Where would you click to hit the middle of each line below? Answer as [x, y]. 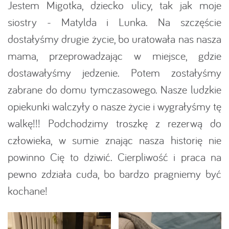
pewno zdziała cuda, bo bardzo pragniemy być [114, 174]
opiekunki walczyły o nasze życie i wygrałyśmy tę [114, 106]
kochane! [28, 191]
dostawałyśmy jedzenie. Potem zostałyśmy [114, 73]
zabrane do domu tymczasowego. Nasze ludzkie [114, 89]
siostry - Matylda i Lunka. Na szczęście [114, 22]
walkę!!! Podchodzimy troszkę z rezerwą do [114, 123]
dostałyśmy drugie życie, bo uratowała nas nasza [114, 39]
